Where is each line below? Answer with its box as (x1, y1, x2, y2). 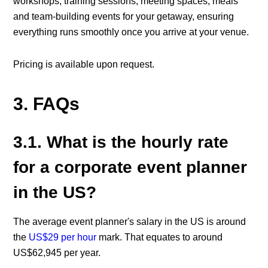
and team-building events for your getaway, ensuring (13, 11, 234, 22)
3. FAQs (13, 93, 80, 114)
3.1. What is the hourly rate (13, 132, 229, 151)
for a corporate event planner (13, 157, 248, 176)
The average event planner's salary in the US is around (13, 216, 246, 227)
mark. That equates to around (96, 232, 223, 242)
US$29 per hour (29, 232, 97, 242)
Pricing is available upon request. (13, 59, 155, 69)
